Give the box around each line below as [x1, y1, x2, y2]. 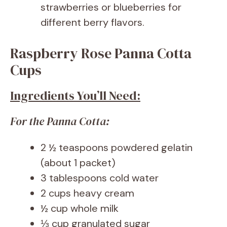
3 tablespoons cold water [41, 171, 159, 185]
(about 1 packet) [41, 156, 116, 170]
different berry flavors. [41, 16, 144, 29]
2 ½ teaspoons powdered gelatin [41, 141, 193, 155]
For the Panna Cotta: [10, 113, 109, 129]
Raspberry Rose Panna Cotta [10, 44, 192, 63]
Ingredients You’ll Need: [10, 87, 140, 104]
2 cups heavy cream [41, 186, 134, 200]
